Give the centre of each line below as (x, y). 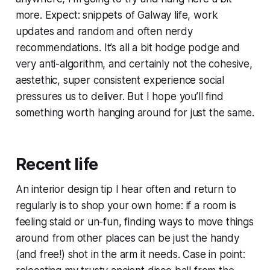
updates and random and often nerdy (104, 31)
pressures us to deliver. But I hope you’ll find (119, 96)
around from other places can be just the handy (127, 238)
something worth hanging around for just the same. (135, 112)
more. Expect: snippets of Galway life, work (117, 15)
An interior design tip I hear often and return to (126, 189)
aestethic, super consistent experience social (120, 80)
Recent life (57, 164)
